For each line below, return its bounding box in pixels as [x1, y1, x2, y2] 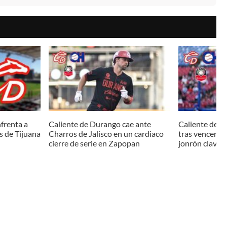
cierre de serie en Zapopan [49, 138, 140, 148]
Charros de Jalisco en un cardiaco [49, 129, 164, 139]
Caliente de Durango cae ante [49, 119, 151, 129]
